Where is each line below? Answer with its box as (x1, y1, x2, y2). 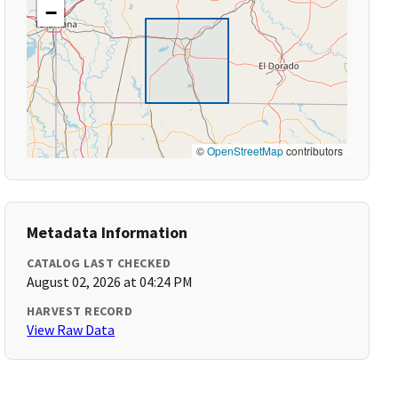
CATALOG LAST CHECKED (27, 255, 171, 271)
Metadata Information (27, 222, 188, 243)
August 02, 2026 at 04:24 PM (27, 273, 194, 291)
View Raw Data (27, 321, 115, 338)
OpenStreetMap (206, 143, 283, 158)
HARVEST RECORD (27, 303, 133, 319)
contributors (283, 143, 343, 158)
